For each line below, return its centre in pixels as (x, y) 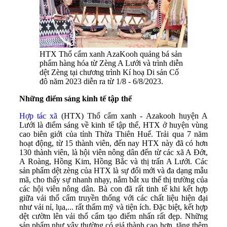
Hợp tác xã (39, 116)
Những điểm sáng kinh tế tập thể (75, 99)
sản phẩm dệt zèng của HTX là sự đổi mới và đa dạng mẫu (113, 171)
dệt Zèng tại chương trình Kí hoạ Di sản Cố (109, 72)
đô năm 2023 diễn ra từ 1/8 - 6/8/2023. (101, 82)
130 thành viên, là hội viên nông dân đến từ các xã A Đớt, (113, 153)
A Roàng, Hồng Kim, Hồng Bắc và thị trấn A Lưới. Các (113, 162)
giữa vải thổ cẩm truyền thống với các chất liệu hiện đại (113, 198)
